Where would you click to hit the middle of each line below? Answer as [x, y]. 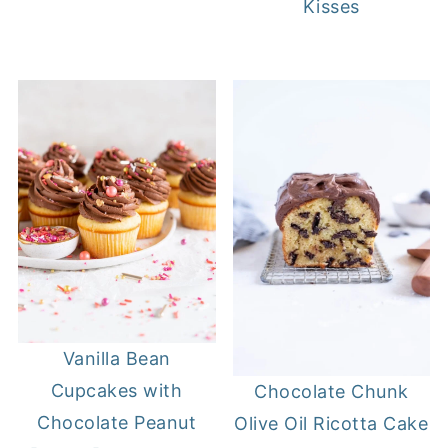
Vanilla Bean [116, 359]
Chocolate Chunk [331, 392]
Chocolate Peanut [117, 423]
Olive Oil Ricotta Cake [331, 424]
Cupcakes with [116, 391]
